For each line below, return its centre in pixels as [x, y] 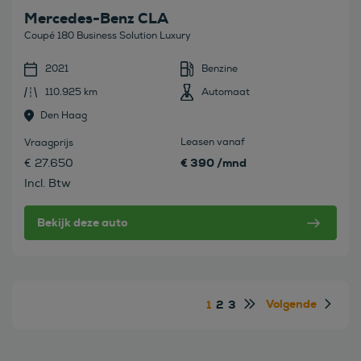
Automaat [226, 93]
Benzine [220, 69]
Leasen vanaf [213, 143]
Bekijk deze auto [82, 223]
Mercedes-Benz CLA [96, 19]
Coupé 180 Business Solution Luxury [108, 36]
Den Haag [64, 116]
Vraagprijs [49, 143]
